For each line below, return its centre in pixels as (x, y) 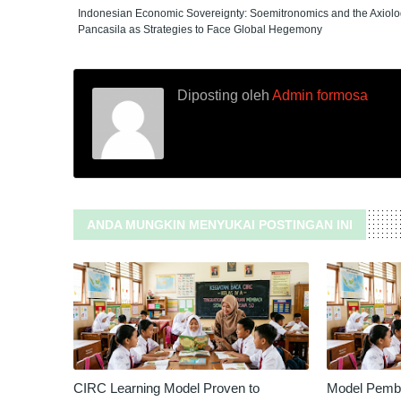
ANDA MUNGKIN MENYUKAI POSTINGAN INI (220, 225)
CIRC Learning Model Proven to (166, 388)
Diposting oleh (223, 95)
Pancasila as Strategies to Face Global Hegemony (200, 30)
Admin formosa (319, 95)
